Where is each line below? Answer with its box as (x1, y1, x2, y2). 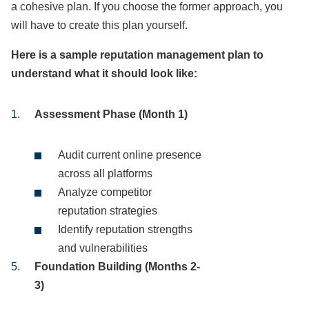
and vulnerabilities (58, 242, 148, 254)
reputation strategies (58, 205, 157, 217)
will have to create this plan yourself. (11, 19, 188, 31)
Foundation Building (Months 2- (34, 261, 200, 272)
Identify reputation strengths (58, 223, 192, 235)
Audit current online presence (58, 149, 201, 161)
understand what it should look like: (11, 68, 197, 79)
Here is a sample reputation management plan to (11, 49, 263, 61)
